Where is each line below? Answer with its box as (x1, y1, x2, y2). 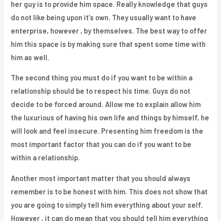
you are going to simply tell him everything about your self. (11, 200, 203, 210)
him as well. (11, 52, 50, 62)
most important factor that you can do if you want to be (11, 140, 192, 149)
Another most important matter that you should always (11, 174, 191, 183)
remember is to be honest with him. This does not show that (11, 187, 208, 196)
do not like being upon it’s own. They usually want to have (11, 12, 197, 22)
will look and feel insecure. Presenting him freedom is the (11, 126, 204, 136)
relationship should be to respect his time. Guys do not (11, 86, 191, 96)
